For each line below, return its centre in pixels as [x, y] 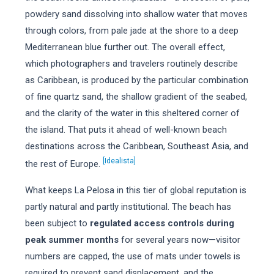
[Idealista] [119, 161]
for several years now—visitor [179, 240]
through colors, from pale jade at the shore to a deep [131, 31]
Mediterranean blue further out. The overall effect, [125, 47]
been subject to [57, 223]
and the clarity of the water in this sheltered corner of [132, 113]
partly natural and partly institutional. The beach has [128, 207]
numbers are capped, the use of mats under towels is [132, 256]
